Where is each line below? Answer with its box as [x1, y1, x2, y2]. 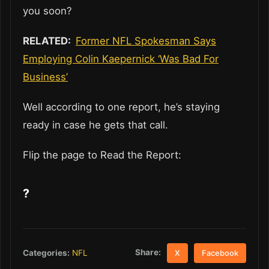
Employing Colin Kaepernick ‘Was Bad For [23, 53, 219, 65]
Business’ [23, 71, 68, 83]
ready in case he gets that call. [23, 119, 168, 131]
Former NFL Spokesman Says [76, 35, 216, 47]
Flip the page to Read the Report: [23, 149, 187, 162]
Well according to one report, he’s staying [23, 101, 220, 113]
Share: [135, 247, 162, 258]
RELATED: [23, 35, 76, 47]
